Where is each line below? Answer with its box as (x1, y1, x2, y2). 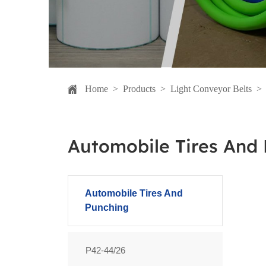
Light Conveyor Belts (170, 84, 252, 94)
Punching (85, 202, 129, 213)
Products (123, 84, 156, 94)
